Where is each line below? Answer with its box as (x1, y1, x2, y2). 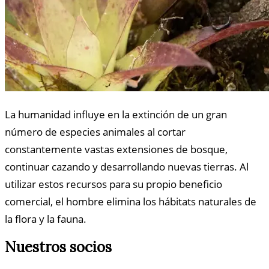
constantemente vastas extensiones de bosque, (5, 142, 228, 157)
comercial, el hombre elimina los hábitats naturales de (5, 195, 256, 209)
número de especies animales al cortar (5, 125, 186, 139)
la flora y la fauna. (5, 212, 86, 226)
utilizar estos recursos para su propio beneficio (5, 177, 222, 192)
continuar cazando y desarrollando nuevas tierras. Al (5, 160, 249, 174)
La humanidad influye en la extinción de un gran (5, 107, 227, 122)
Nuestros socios (5, 238, 112, 257)
